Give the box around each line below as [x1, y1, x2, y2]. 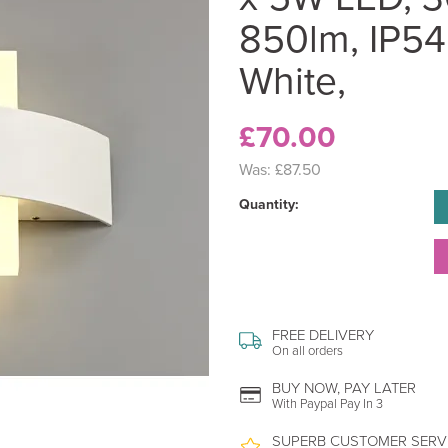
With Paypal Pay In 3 [272, 394, 383, 412]
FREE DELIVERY [272, 323, 374, 345]
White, [239, 52, 346, 107]
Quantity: [239, 194, 299, 214]
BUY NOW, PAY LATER [272, 376, 416, 398]
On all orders [272, 341, 343, 359]
